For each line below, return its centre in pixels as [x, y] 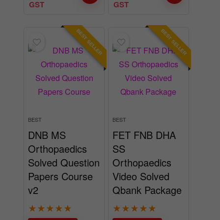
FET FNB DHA [144, 135]
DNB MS [47, 135]
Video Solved [141, 176]
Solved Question [64, 162]
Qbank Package [147, 190]
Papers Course [61, 176]
